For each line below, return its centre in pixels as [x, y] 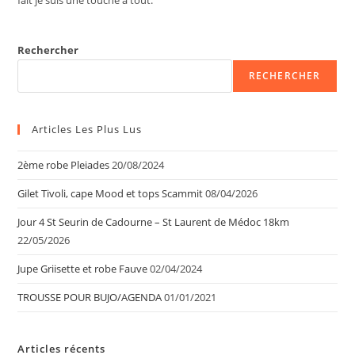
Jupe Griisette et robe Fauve [83, 268]
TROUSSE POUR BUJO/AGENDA [90, 297]
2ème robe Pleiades [64, 164]
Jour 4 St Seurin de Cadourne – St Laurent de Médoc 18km [154, 221]
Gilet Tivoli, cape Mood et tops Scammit [111, 193]
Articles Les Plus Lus [87, 129]
